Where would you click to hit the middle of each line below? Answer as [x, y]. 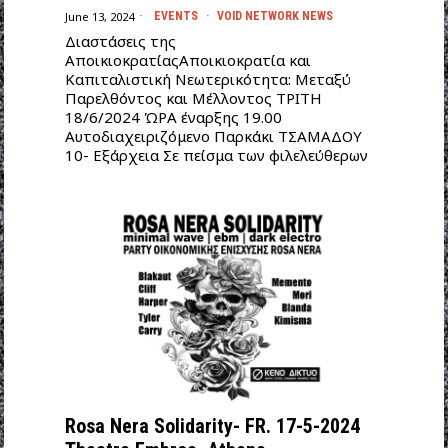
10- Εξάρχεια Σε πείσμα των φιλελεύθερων [216, 155]
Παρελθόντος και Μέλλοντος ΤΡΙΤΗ [193, 98]
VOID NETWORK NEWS [274, 16]
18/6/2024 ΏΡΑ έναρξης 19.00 [173, 117]
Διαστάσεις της [120, 41]
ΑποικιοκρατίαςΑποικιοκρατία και [187, 60]
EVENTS [175, 16]
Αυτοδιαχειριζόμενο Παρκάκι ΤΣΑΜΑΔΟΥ [213, 136]
